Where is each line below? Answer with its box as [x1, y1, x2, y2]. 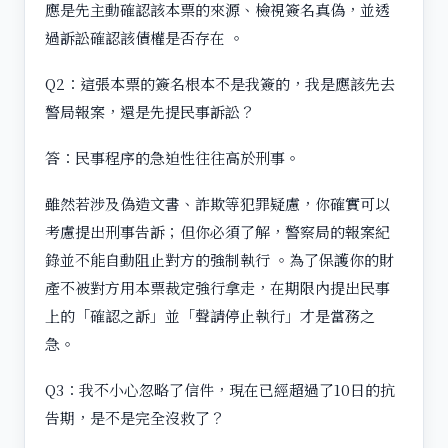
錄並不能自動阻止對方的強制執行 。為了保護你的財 [45, 248, 394, 270]
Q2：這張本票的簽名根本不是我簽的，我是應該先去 [45, 72, 395, 94]
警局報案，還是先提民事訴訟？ [45, 100, 255, 122]
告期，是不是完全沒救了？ [45, 406, 225, 428]
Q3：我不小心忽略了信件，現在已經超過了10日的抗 [45, 378, 395, 400]
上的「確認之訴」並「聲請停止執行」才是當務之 [45, 304, 375, 326]
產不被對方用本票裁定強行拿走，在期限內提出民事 [45, 276, 390, 298]
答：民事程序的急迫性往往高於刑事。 [45, 146, 300, 168]
